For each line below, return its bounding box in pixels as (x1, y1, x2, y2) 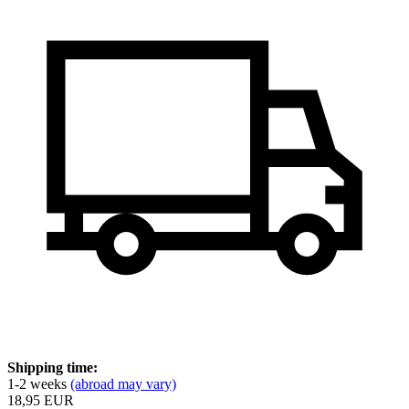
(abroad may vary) (70, 375, 176, 392)
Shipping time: (7, 359, 98, 375)
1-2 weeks (7, 375, 70, 392)
